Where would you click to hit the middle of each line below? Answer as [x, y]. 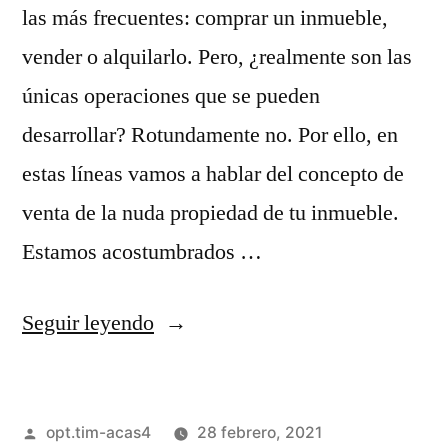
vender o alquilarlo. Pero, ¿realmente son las [217, 56]
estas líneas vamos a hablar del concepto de [213, 173]
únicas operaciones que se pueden [171, 95]
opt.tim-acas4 [98, 432]
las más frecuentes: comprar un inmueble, [205, 17]
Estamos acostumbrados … [142, 251]
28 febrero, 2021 [259, 432]
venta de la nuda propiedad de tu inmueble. [213, 212]
